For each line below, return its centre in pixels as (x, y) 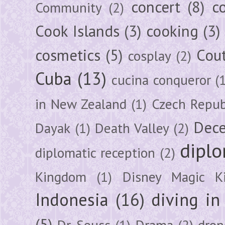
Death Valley (132, 128)
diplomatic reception (95, 152)
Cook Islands (77, 31)
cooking (172, 31)
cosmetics (68, 55)
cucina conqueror (161, 80)
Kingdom (61, 177)
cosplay (149, 55)
